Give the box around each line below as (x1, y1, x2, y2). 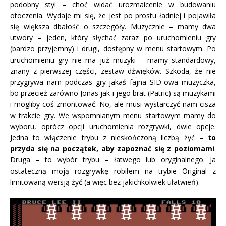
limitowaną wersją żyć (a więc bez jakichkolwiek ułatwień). (10, 177, 200, 187)
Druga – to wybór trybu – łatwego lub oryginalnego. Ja (10, 155, 216, 165)
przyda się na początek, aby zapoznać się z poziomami (10, 144, 214, 154)
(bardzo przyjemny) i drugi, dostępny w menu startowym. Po (10, 44, 216, 54)
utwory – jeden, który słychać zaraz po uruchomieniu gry (10, 33, 216, 43)
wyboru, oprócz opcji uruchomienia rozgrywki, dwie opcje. (10, 122, 216, 132)
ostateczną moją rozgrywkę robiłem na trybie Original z (10, 166, 216, 176)
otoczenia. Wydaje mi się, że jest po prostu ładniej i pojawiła (10, 11, 216, 21)
